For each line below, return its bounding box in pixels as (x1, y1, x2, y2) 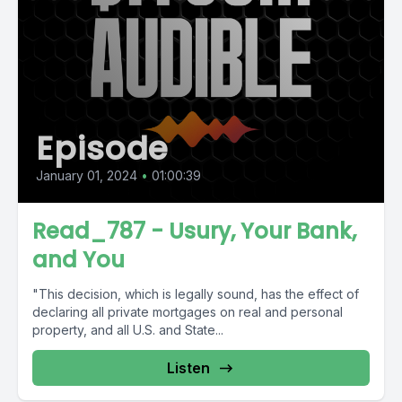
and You (32, 245, 125, 275)
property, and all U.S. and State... (32, 322, 223, 337)
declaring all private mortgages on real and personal (32, 304, 343, 319)
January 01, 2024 (36, 168, 137, 183)
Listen (167, 359, 210, 377)
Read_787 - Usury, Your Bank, (32, 216, 356, 246)
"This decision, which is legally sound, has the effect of (32, 286, 359, 301)
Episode (36, 126, 170, 171)
